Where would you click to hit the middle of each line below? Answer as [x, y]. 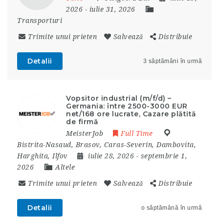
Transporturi [40, 21]
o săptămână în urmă [171, 208]
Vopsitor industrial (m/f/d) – [119, 98]
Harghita [33, 156]
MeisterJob [85, 133]
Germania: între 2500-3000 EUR [127, 106]
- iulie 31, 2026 [111, 9]
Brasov [88, 145]
